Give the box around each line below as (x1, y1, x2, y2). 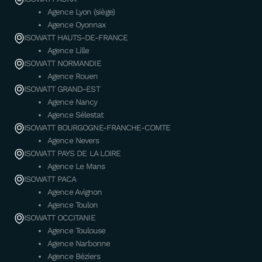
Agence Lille (47, 46, 89, 56)
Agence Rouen (47, 71, 98, 81)
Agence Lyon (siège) (47, 7, 115, 17)
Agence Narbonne (47, 239, 111, 249)
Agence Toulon (47, 200, 101, 210)
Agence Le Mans (47, 161, 105, 171)
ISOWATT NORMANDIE (24, 58, 101, 68)
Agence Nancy (47, 97, 98, 107)
